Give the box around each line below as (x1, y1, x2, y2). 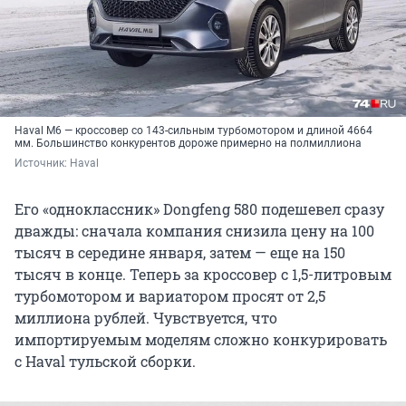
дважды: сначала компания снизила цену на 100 (14, 221, 374, 241)
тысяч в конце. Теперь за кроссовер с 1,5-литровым (14, 265, 391, 285)
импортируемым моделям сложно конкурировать (14, 330, 387, 350)
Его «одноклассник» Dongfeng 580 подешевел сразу (14, 199, 384, 219)
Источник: (14, 157, 70, 170)
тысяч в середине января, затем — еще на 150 (14, 243, 345, 263)
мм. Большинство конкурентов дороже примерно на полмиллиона (14, 137, 362, 150)
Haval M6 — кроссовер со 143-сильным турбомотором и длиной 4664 (14, 124, 372, 138)
